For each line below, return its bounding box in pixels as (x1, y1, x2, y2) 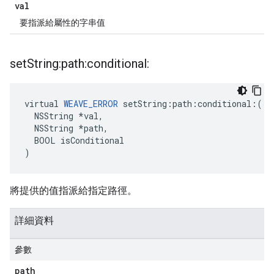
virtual (24, 98, 64, 109)
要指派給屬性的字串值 (20, 18, 105, 28)
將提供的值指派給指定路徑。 (10, 185, 137, 196)
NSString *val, (24, 110, 103, 122)
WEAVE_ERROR (64, 98, 118, 109)
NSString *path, (24, 122, 108, 134)
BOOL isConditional (24, 135, 124, 146)
